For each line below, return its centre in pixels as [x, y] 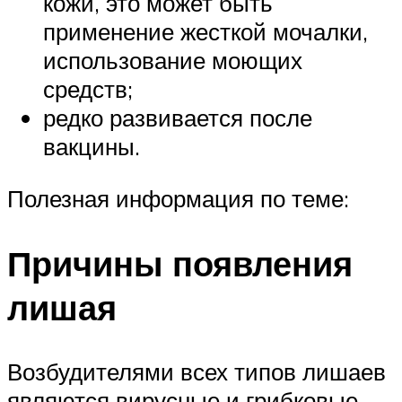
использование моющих [173, 61]
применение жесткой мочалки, [205, 32]
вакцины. [92, 147]
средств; [88, 89]
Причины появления [180, 263]
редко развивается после [178, 118]
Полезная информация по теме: [178, 198]
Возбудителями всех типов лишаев [197, 372]
